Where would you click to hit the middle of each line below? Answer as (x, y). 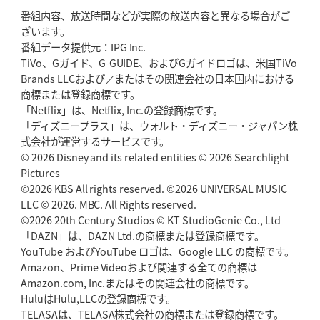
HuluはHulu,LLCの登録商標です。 (98, 298)
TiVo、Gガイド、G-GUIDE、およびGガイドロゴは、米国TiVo (159, 62)
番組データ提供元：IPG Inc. (83, 47)
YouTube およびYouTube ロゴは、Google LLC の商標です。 (157, 251)
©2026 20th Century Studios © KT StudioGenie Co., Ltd (150, 220)
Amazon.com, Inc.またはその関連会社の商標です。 (137, 282)
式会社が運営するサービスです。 (95, 141)
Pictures (40, 172)
